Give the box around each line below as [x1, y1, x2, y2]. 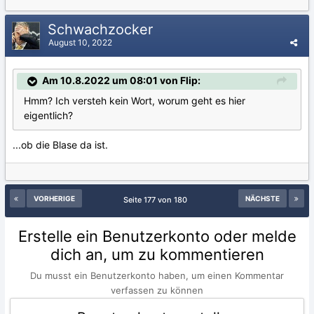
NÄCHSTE [245, 193, 280, 203]
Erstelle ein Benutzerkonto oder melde [18, 226, 296, 245]
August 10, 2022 [48, 36, 112, 48]
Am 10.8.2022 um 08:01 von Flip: [42, 74, 200, 86]
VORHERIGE [34, 193, 75, 203]
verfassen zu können [111, 284, 203, 296]
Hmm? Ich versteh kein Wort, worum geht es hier [24, 94, 245, 107]
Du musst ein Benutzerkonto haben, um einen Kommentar [30, 269, 284, 281]
